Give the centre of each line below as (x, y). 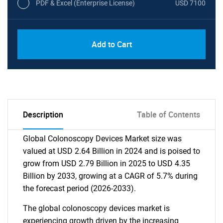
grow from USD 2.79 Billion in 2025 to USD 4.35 (107, 164)
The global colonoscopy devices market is (96, 208)
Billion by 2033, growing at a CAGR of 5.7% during (110, 176)
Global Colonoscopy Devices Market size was (102, 139)
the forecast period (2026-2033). (79, 188)
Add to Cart (111, 44)
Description (43, 114)
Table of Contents (168, 114)
